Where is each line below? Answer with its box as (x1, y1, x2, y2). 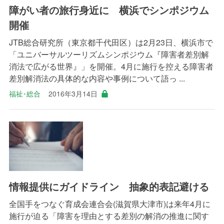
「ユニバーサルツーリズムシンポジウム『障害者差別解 (8, 48, 209, 60)
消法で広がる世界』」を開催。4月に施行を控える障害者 (8, 60, 213, 72)
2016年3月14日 (48, 88, 97, 99)
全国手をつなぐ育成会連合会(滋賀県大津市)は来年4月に (8, 197, 210, 209)
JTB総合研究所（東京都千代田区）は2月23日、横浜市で (8, 36, 213, 48)
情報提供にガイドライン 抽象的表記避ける (8, 178, 209, 193)
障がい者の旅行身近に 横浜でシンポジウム (8, 2, 209, 17)
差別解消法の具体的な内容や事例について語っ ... (8, 72, 185, 84)
